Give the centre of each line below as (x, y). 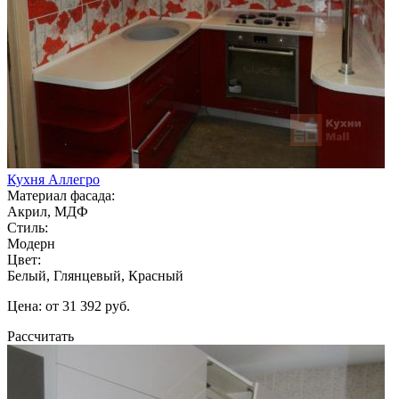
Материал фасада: (61, 195)
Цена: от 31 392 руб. (69, 305)
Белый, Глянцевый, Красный (95, 275)
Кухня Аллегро (53, 179)
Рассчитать (41, 336)
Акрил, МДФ (48, 211)
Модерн (31, 243)
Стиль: (28, 227)
